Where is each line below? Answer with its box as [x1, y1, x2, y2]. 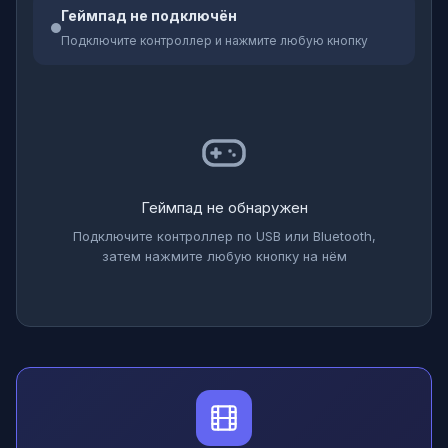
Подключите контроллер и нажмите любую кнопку [61, 33, 368, 48]
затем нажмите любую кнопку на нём [101, 248, 347, 264]
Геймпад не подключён [61, 7, 237, 24]
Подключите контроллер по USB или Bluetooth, [72, 228, 376, 244]
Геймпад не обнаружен [140, 198, 308, 217]
